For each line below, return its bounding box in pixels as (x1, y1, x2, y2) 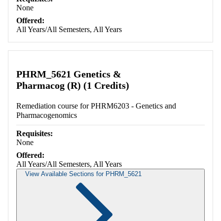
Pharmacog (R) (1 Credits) (16, 80, 129, 91)
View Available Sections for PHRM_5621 (25, 170, 142, 178)
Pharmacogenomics (16, 111, 77, 120)
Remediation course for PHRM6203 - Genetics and (16, 102, 176, 110)
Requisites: (16, 129, 53, 138)
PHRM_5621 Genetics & (16, 69, 121, 80)
